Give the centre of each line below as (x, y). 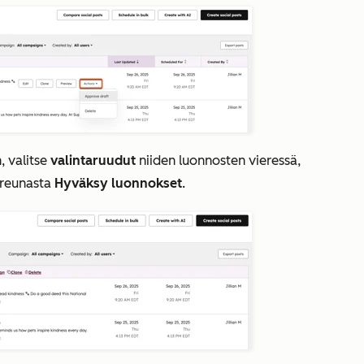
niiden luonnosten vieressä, (218, 160)
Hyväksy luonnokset (118, 183)
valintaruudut (93, 160)
